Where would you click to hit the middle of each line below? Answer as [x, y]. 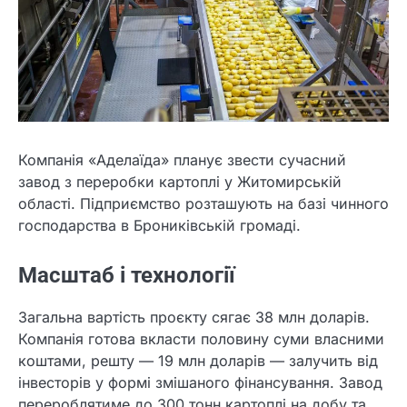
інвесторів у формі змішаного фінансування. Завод [200, 382]
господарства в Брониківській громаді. [159, 226]
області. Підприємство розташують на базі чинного [203, 204]
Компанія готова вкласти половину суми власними [201, 338]
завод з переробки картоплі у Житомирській [180, 182]
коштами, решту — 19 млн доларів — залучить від [198, 360]
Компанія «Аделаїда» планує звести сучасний [182, 160]
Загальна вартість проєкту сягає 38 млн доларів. [194, 317]
